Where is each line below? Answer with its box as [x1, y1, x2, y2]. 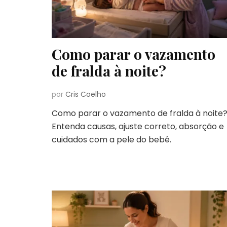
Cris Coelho [65, 89, 106, 100]
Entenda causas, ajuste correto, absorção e [52, 121, 224, 133]
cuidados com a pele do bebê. [52, 134, 171, 146]
